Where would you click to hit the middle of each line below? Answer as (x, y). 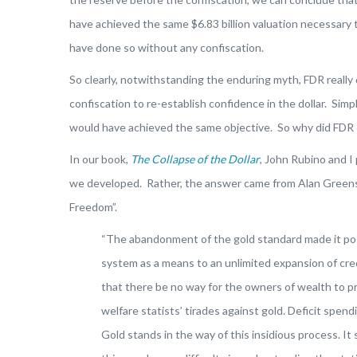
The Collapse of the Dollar (195, 159)
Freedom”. (93, 206)
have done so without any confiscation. (167, 47)
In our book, (100, 159)
